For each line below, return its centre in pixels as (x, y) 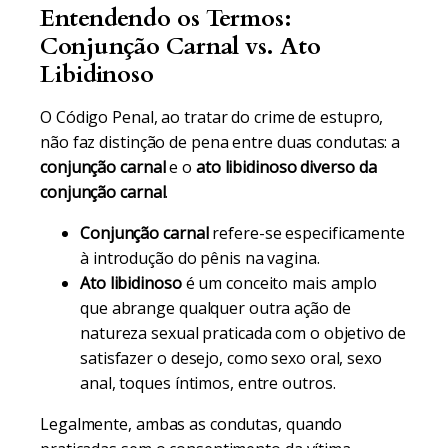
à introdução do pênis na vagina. (200, 258)
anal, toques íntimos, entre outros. (208, 383)
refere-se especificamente (306, 233)
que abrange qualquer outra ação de (215, 308)
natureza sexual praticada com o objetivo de (243, 333)
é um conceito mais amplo (279, 283)
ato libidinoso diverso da (286, 167)
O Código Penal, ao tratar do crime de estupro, (212, 117)
